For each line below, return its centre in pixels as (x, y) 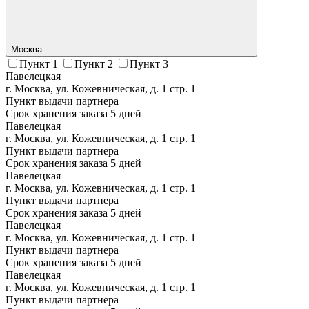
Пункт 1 (39, 63)
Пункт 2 (94, 63)
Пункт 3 (149, 63)
